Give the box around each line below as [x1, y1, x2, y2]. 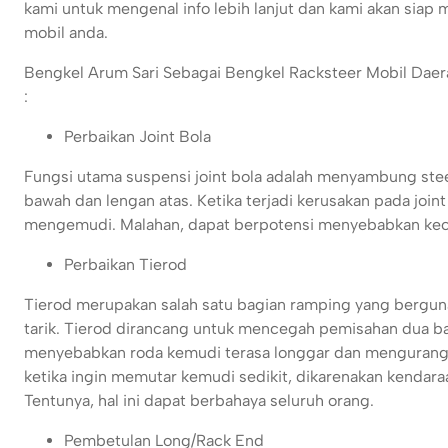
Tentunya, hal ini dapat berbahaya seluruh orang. [24, 391, 374, 411]
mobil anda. [24, 23, 108, 43]
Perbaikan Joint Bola [64, 127, 211, 147]
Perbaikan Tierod [64, 255, 187, 275]
